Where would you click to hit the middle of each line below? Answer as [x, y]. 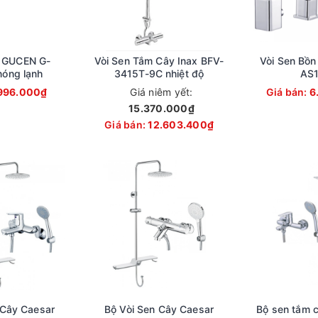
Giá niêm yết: [161, 92]
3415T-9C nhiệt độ [159, 73]
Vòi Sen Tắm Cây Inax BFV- [159, 61]
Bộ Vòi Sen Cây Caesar [159, 309]
